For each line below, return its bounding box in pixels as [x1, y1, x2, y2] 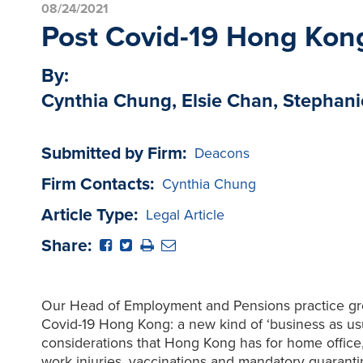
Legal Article [145, 206, 224, 224]
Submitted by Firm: [41, 142, 186, 164]
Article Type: [41, 203, 138, 225]
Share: [41, 234, 92, 256]
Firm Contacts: [41, 173, 154, 194]
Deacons [194, 144, 250, 162]
